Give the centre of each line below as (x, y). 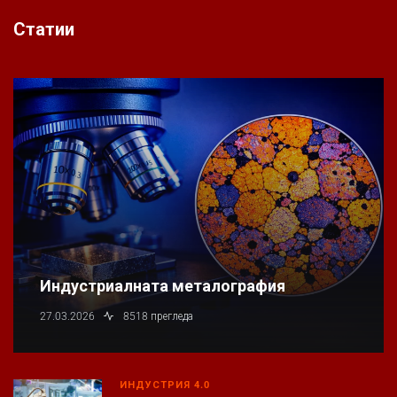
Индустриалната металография (163, 286)
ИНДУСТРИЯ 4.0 (165, 385)
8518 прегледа (158, 317)
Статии (44, 29)
